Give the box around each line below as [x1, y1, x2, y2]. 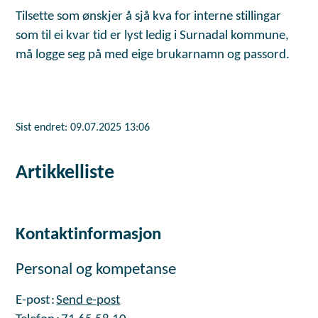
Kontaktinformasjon [16, 226, 162, 244]
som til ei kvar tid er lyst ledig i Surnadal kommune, [16, 29, 290, 43]
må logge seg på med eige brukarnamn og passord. [16, 48, 290, 62]
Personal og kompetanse [16, 262, 177, 279]
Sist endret [16, 122, 65, 134]
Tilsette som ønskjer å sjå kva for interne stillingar [16, 10, 282, 24]
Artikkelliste [16, 163, 115, 184]
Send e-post [56, 293, 121, 307]
